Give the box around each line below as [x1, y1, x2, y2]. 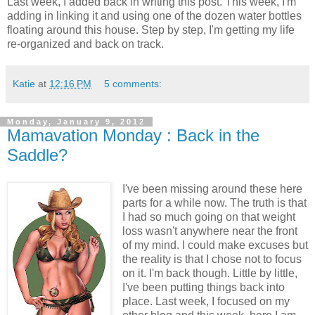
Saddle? [7, 145, 67, 165]
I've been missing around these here [122, 182, 302, 195]
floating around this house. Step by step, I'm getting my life [7, 23, 295, 36]
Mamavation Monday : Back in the [7, 125, 259, 145]
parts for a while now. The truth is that [122, 196, 307, 209]
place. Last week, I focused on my [122, 295, 290, 307]
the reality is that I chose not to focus [122, 252, 302, 265]
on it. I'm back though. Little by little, [122, 266, 297, 279]
